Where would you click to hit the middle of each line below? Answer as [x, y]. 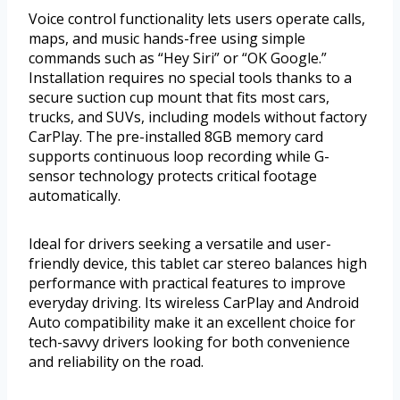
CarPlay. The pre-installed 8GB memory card [176, 137]
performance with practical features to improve [187, 283]
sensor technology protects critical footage [173, 176]
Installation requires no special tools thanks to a [190, 78]
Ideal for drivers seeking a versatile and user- [180, 244]
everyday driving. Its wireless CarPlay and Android [194, 303]
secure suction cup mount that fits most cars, [179, 98]
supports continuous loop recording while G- [179, 157]
